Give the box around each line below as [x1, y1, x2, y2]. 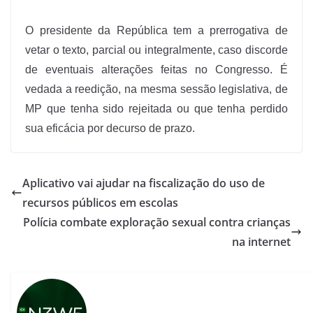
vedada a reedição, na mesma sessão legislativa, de [25, 83, 288, 96]
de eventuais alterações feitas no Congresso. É [25, 64, 288, 76]
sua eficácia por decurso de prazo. [25, 122, 195, 135]
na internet [232, 234, 291, 250]
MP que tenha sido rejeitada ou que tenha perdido [25, 103, 288, 115]
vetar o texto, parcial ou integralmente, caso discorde [25, 44, 288, 57]
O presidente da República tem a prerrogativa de [25, 24, 288, 37]
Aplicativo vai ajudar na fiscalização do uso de [22, 175, 265, 191]
